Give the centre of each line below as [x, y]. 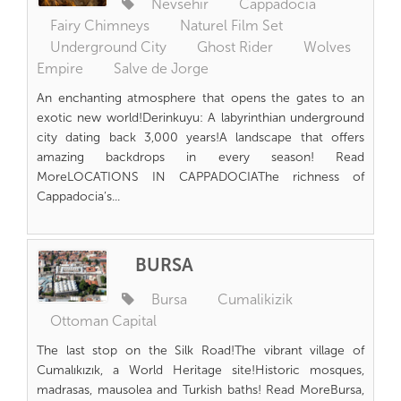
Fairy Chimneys [100, 26]
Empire [60, 68]
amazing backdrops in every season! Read [200, 157]
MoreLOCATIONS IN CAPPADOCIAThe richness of [200, 177]
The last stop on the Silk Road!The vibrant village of [200, 350]
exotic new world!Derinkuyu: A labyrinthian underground [200, 118]
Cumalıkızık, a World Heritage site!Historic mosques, [200, 370]
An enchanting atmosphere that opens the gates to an [200, 98]
